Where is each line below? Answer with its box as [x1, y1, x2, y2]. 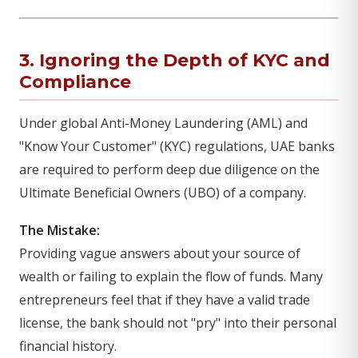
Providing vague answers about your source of [19, 245, 300, 262]
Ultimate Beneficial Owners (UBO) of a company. [19, 184, 306, 201]
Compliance [19, 71, 131, 93]
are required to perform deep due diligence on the [19, 161, 320, 178]
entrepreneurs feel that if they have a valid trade [19, 291, 310, 308]
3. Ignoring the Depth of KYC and [19, 50, 330, 71]
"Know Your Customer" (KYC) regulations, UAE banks [19, 137, 335, 155]
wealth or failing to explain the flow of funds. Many [19, 268, 323, 285]
